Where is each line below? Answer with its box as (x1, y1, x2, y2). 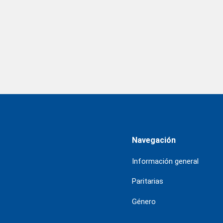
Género (131, 197, 156, 207)
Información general (131, 156, 199, 166)
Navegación (131, 135, 176, 145)
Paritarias (131, 177, 163, 186)
